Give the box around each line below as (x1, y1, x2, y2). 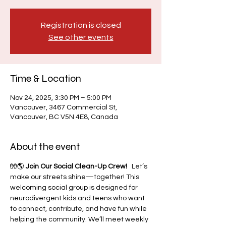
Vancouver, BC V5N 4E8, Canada (10, 114, 118, 121)
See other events (48, 33, 114, 41)
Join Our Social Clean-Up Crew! (26, 163, 127, 170)
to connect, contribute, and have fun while (10, 205, 148, 212)
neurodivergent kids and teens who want (10, 195, 146, 202)
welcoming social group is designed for (10, 184, 139, 191)
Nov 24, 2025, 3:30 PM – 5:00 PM (10, 94, 111, 101)
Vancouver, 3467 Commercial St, (10, 104, 117, 111)
